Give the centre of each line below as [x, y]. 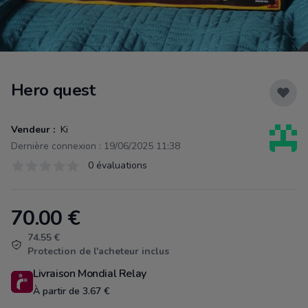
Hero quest [53, 90]
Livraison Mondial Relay [90, 274]
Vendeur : [33, 130]
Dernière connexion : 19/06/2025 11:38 [96, 146]
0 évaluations [118, 165]
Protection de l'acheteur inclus [98, 251]
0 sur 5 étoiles [45, 173]
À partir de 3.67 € [71, 291]
